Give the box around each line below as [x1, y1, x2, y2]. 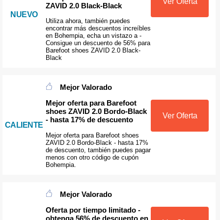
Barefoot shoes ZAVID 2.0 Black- [45, 47, 140, 55]
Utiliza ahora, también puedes [45, 17, 130, 25]
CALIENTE [4, 120, 43, 129]
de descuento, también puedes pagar [45, 146, 151, 154]
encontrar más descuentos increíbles [45, 25, 151, 32]
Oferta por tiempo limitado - [45, 206, 140, 215]
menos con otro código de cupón [45, 153, 138, 161]
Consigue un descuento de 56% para [45, 39, 150, 47]
